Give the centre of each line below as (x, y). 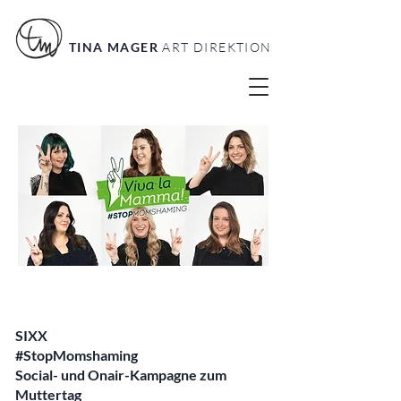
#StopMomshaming (77, 355)
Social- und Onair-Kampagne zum (121, 375)
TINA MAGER (116, 47)
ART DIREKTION (217, 47)
